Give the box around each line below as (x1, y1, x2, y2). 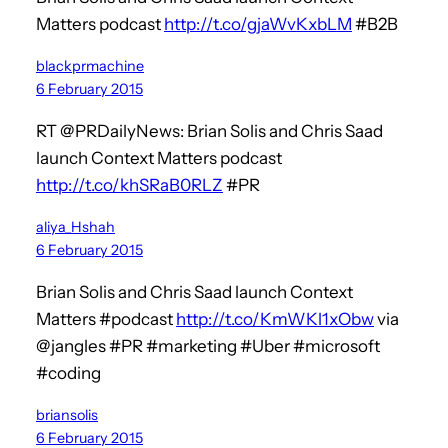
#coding (36, 362, 101, 383)
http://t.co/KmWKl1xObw (176, 308, 374, 329)
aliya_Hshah (36, 217, 115, 236)
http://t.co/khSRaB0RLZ (36, 174, 223, 195)
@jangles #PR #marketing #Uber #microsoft (36, 335, 380, 356)
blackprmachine (36, 56, 144, 75)
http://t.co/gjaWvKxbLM (164, 13, 352, 34)
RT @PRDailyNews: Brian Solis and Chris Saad (36, 120, 383, 141)
